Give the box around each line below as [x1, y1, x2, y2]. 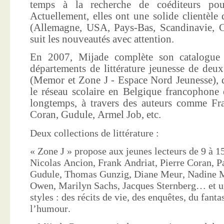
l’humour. [30, 202, 70, 214]
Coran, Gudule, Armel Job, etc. [30, 109, 161, 120]
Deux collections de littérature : [30, 127, 159, 138]
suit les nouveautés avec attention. [30, 33, 174, 45]
